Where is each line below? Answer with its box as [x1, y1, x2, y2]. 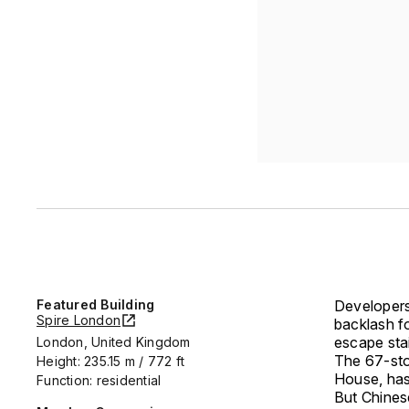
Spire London [37, 311, 121, 328]
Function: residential [37, 372, 162, 388]
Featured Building [37, 296, 155, 312]
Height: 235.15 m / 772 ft [37, 352, 185, 369]
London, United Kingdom [37, 333, 191, 350]
